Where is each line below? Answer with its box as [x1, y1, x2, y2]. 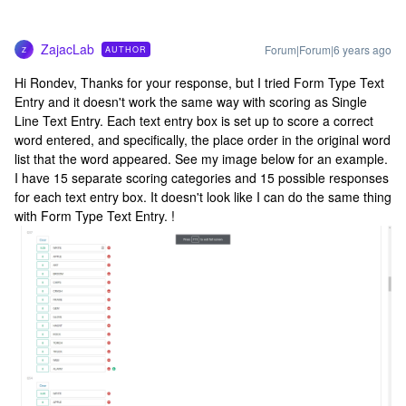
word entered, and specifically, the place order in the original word [14, 130, 391, 149]
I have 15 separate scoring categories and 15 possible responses [14, 169, 389, 187]
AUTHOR [105, 43, 147, 55]
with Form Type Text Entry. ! [14, 207, 175, 225]
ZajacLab [41, 40, 94, 58]
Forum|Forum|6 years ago [265, 42, 391, 57]
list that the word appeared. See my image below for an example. [14, 150, 388, 168]
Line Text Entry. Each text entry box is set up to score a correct [14, 111, 373, 130]
